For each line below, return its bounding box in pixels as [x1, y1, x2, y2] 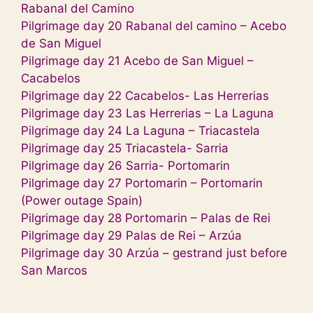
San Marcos [21, 263, 87, 278]
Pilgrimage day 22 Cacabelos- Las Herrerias [21, 89, 269, 103]
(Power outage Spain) [21, 194, 143, 208]
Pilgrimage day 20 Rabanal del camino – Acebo [21, 19, 286, 34]
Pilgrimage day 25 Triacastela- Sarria [21, 141, 228, 156]
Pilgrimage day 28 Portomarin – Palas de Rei [21, 211, 270, 226]
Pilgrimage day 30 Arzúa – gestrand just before [21, 246, 287, 261]
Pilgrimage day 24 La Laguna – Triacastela [21, 124, 260, 138]
